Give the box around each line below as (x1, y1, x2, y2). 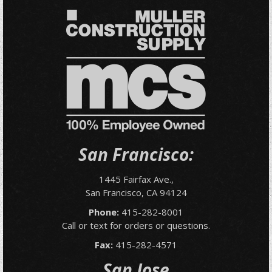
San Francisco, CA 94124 (85, 186, 187, 199)
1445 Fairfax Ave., (98, 173, 174, 185)
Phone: (89, 206, 119, 218)
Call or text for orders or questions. (62, 219, 210, 231)
